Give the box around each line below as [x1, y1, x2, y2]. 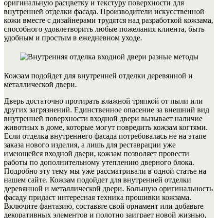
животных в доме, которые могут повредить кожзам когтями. [4, 123, 208, 132]
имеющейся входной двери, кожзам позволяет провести [4, 149, 189, 158]
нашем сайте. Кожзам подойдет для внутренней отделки [4, 176, 191, 184]
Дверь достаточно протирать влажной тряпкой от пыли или [4, 97, 203, 106]
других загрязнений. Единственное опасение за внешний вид [4, 106, 209, 114]
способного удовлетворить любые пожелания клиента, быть [4, 25, 204, 34]
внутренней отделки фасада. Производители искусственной [4, 7, 204, 16]
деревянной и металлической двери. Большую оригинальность [4, 184, 213, 193]
